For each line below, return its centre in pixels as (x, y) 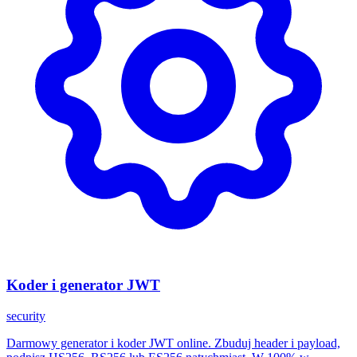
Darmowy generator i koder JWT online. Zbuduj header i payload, (173, 343)
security (26, 316)
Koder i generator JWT (83, 284)
